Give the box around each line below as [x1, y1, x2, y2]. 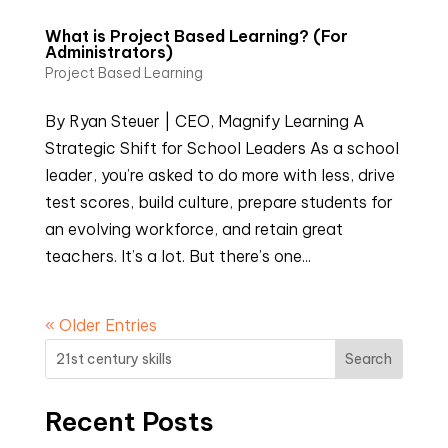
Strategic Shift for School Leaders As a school [44, 137, 399, 158]
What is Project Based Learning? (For [44, 25, 348, 46]
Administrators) [44, 41, 173, 62]
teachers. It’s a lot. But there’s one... [44, 245, 311, 266]
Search [345, 349, 393, 368]
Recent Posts [44, 404, 214, 438]
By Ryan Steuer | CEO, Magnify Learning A [44, 110, 364, 131]
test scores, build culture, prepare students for [44, 191, 393, 212]
